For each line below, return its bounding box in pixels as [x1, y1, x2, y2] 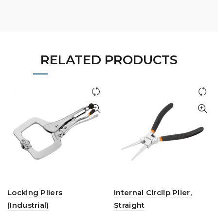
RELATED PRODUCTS [40, 52, 178, 68]
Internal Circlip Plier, [114, 187, 192, 197]
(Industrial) [7, 200, 49, 210]
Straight [114, 200, 145, 210]
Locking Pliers [7, 187, 63, 197]
